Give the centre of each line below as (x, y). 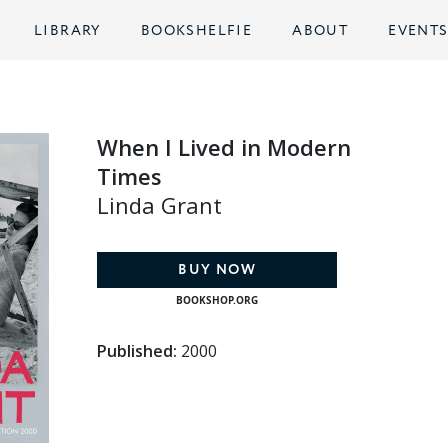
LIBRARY (67, 31)
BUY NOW (217, 270)
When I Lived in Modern (224, 147)
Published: (137, 350)
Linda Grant (160, 205)
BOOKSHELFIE (196, 31)
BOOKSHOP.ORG (217, 299)
